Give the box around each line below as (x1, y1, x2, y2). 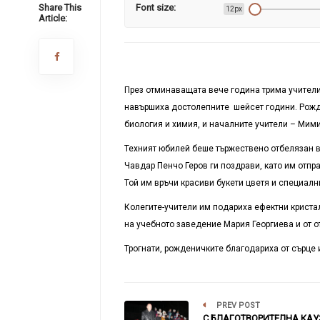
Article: (38, 13, 67, 24)
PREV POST (214, 300, 260, 310)
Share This (38, 2, 81, 13)
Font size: (135, 2, 176, 13)
